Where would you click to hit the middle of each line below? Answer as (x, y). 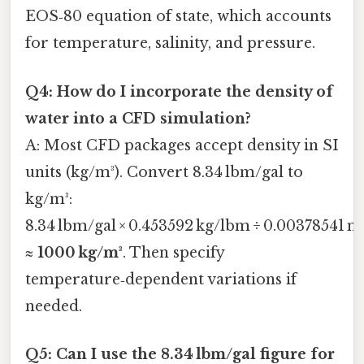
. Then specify (173, 252)
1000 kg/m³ (80, 252)
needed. (54, 306)
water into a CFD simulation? (138, 118)
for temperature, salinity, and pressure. (170, 43)
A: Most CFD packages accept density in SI (182, 145)
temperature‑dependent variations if (161, 279)
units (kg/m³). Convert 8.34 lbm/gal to (164, 172)
